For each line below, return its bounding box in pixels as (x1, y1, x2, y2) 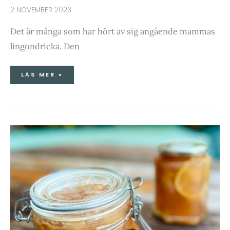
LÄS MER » (21, 71, 63, 79)
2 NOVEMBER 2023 (10, 5, 71, 15)
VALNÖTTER (21, 133, 69, 141)
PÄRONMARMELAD (21, 123, 93, 131)
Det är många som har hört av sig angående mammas (10, 25, 215, 36)
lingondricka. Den (10, 40, 80, 51)
